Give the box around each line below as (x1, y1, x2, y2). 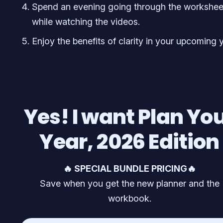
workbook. (108, 193, 151, 204)
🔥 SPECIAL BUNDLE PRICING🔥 (63, 163, 196, 174)
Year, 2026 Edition (39, 127, 220, 156)
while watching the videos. (32, 16, 140, 27)
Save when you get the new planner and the (39, 178, 220, 189)
